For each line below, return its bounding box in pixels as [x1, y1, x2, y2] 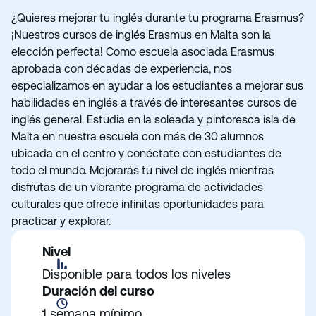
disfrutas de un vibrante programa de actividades [11, 181, 263, 194]
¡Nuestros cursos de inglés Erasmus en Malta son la [11, 28, 271, 42]
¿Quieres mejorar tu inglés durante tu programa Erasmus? [11, 11, 304, 25]
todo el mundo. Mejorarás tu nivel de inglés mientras [11, 164, 274, 177]
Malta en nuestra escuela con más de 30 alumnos [11, 130, 264, 143]
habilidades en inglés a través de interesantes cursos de [11, 96, 297, 109]
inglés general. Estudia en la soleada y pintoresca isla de [11, 113, 296, 126]
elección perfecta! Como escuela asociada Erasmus [11, 45, 274, 59]
